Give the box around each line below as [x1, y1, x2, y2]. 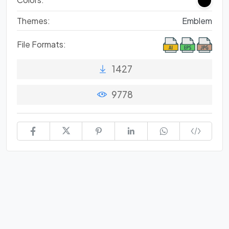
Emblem [182, 15, 212, 26]
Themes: [17, 15, 50, 26]
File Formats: [17, 38, 66, 50]
